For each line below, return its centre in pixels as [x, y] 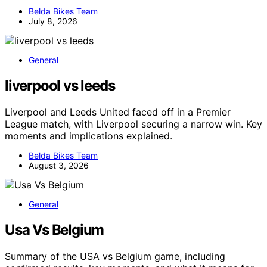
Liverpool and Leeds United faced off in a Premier [118, 112]
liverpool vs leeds [60, 86]
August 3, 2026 [59, 165]
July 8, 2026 [53, 21]
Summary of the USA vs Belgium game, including [115, 256]
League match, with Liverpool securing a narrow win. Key [133, 124]
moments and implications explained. [89, 136]
